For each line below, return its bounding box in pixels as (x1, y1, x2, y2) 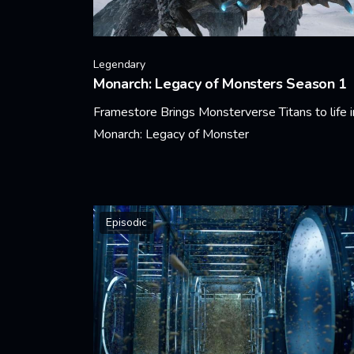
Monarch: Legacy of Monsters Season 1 (93, 74, 347, 94)
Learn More (92, 167, 156, 185)
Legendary (93, 57, 146, 73)
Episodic (106, 215, 147, 231)
